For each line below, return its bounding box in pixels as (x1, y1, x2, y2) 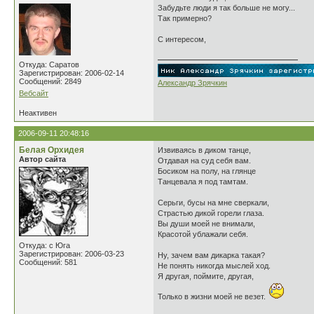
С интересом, (158, 35, 206, 43)
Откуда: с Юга (19, 241, 70, 250)
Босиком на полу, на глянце (158, 167, 256, 175)
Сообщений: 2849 (19, 77, 81, 86)
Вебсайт (19, 89, 48, 97)
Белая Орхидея (19, 145, 84, 155)
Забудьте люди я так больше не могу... (158, 4, 295, 12)
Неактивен (19, 109, 57, 117)
